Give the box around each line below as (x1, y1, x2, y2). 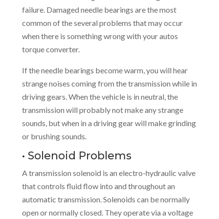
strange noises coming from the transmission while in (22, 79, 197, 88)
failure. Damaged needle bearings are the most (22, 5, 176, 14)
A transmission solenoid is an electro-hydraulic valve (22, 168, 196, 177)
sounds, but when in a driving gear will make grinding (22, 118, 196, 128)
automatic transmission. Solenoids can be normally (22, 195, 190, 204)
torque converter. (22, 44, 80, 54)
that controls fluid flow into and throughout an (22, 181, 175, 191)
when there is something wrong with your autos (22, 31, 178, 41)
